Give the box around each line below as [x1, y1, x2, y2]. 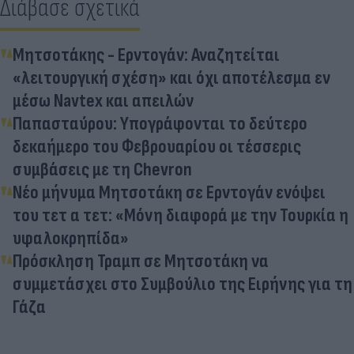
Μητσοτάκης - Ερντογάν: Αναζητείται [13, 43, 280, 66]
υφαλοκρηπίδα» [13, 226, 129, 250]
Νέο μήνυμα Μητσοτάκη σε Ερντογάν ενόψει [13, 180, 326, 204]
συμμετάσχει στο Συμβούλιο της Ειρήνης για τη [13, 272, 352, 296]
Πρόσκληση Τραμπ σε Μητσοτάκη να [13, 249, 269, 273]
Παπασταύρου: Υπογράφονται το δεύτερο [13, 111, 307, 135]
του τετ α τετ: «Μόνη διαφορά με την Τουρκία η [13, 203, 348, 227]
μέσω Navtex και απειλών [13, 88, 194, 112]
